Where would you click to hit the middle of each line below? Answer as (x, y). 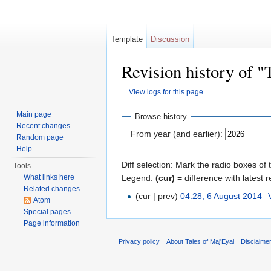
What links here (49, 177)
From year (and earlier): (177, 133)
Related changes (52, 189)
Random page (40, 137)
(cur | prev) (157, 196)
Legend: (139, 178)
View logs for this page (166, 92)
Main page (34, 114)
